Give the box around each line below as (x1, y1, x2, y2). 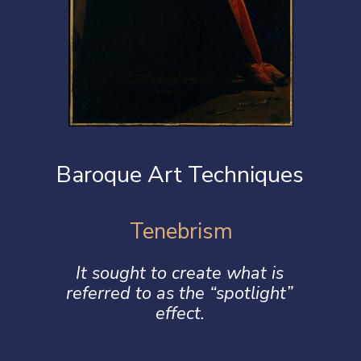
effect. (155, 301, 205, 326)
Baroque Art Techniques (56, 158, 304, 190)
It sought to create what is (76, 261, 284, 286)
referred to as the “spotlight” (66, 281, 294, 306)
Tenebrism (129, 216, 233, 247)
